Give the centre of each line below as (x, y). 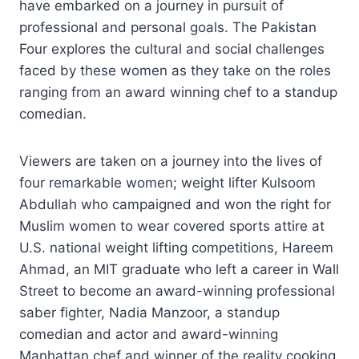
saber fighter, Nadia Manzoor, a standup (149, 312)
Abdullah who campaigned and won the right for (175, 204)
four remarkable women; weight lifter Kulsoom (167, 182)
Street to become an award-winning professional (177, 290)
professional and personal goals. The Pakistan (168, 27)
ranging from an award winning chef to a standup (178, 92)
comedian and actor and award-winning (149, 334)
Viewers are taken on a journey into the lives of (171, 161)
